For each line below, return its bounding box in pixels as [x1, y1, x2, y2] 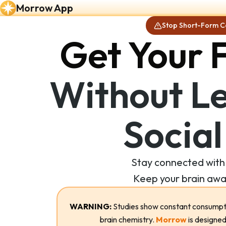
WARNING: [70, 201, 111, 211]
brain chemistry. [100, 214, 156, 224]
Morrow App [16, 2, 73, 14]
